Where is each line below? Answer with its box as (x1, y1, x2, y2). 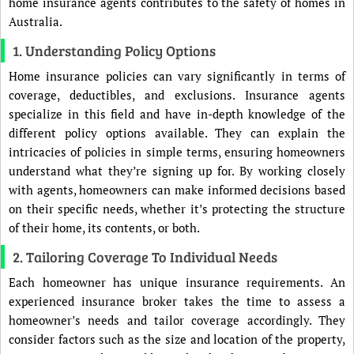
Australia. (9, 13, 62, 29)
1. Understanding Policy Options (13, 41, 216, 60)
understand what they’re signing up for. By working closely (9, 163, 345, 179)
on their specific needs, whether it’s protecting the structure (9, 201, 345, 217)
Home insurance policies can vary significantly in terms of (9, 68, 345, 84)
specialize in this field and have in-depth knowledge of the (9, 106, 345, 122)
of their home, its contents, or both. (9, 220, 200, 235)
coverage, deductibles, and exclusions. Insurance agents (9, 87, 345, 103)
